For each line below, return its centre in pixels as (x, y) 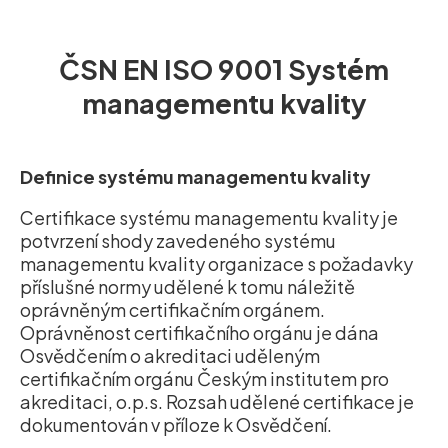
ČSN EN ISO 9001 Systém (224, 69)
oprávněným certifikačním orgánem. (172, 310)
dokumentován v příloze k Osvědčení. (176, 425)
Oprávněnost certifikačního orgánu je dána (199, 333)
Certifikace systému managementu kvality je (209, 218)
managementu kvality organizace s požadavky (216, 264)
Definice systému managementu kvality (195, 177)
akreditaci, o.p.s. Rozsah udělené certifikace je (217, 402)
